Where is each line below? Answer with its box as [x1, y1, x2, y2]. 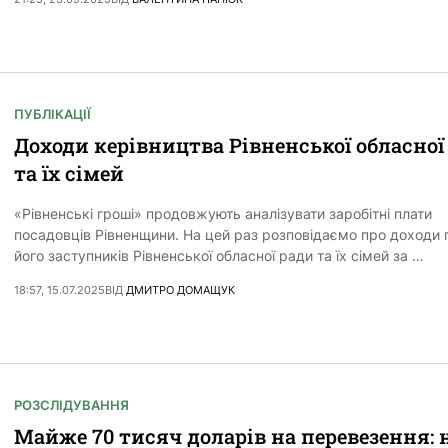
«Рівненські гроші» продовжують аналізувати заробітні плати [14, 205, 432, 223]
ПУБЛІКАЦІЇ [14, 106, 91, 123]
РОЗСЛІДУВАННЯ [14, 397, 129, 414]
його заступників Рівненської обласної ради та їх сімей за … [14, 247, 424, 265]
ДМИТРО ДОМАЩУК [126, 283, 235, 298]
